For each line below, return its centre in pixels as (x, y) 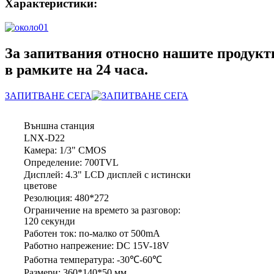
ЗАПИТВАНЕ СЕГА (48, 95)
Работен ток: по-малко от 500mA (92, 233)
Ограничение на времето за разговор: (102, 210)
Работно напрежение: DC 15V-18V (97, 245)
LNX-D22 (44, 138)
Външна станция (59, 125)
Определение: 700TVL (71, 162)
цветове (40, 185)
